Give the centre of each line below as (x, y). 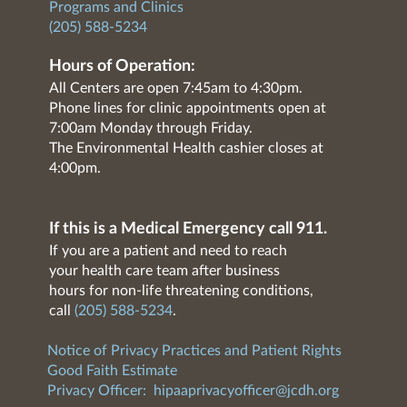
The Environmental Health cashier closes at (186, 149)
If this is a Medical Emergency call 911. (188, 229)
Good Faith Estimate (112, 371)
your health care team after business (164, 271)
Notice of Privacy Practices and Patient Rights (194, 351)
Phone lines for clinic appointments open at (187, 109)
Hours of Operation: (122, 67)
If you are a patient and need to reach (168, 251)
